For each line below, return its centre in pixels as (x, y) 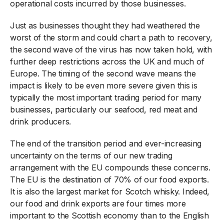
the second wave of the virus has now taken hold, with (111, 49)
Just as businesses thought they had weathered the (105, 25)
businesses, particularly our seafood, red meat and (104, 109)
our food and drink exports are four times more (98, 203)
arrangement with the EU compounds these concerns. (110, 167)
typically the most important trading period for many (106, 97)
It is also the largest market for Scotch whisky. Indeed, (110, 191)
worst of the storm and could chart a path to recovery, (111, 37)
